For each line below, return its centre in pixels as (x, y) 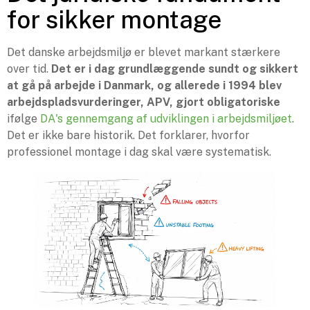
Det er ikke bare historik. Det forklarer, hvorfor (128, 135)
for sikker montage (114, 19)
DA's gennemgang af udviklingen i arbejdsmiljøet (166, 118)
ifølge (24, 118)
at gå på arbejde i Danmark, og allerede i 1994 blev (144, 85)
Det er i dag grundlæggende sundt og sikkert (175, 69)
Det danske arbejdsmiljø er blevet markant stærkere (144, 52)
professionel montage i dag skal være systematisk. (139, 152)
